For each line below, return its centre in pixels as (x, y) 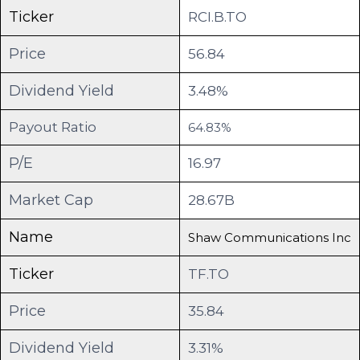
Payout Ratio (53, 127)
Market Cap (51, 200)
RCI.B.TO (217, 16)
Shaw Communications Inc (270, 237)
